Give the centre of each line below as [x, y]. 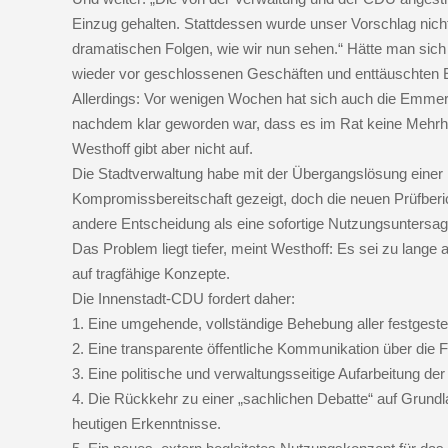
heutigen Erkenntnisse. [146, 423]
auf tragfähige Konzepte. [151, 273]
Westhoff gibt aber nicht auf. [162, 148]
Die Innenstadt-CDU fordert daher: [183, 298]
